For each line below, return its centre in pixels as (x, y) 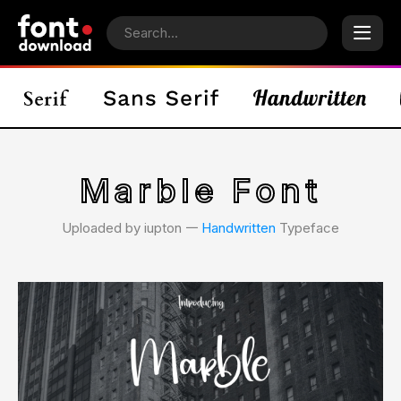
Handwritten (239, 228)
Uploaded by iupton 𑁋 (132, 228)
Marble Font (200, 191)
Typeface (307, 228)
